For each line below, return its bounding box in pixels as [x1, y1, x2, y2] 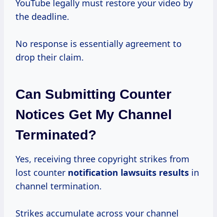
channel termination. [15, 180, 102, 192]
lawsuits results [121, 166, 189, 178]
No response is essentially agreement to [15, 37, 182, 49]
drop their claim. [15, 51, 84, 63]
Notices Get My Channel [15, 107, 172, 122]
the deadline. [15, 10, 69, 22]
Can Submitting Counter [15, 86, 171, 102]
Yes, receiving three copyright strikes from [15, 153, 189, 165]
